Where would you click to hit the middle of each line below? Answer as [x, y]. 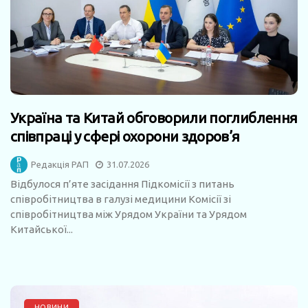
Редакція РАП [60, 165]
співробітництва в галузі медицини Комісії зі [121, 199]
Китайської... [42, 230]
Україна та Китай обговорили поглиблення [154, 118]
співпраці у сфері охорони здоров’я [125, 136]
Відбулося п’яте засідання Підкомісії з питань [122, 184]
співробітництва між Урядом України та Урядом [129, 214]
